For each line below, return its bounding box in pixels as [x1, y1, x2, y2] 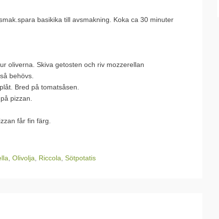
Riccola [39, 154, 61, 162]
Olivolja [12, 154, 35, 162]
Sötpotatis [65, 154, 96, 162]
